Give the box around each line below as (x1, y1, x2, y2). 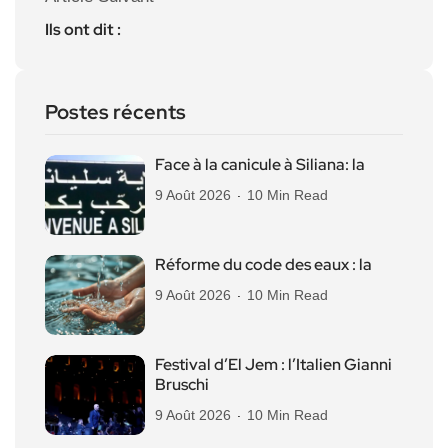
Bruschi (155, 373, 209, 395)
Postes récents (45, 98, 186, 125)
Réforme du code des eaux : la (155, 253, 372, 275)
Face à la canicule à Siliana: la (155, 153, 365, 175)
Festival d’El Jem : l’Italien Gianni (155, 353, 392, 375)
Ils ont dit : (45, 18, 121, 40)
